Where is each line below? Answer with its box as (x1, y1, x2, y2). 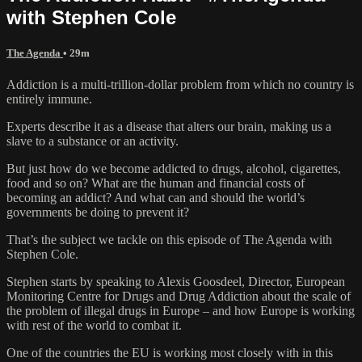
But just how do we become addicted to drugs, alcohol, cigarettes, (6, 162, 341, 176)
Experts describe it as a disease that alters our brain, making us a (6, 120, 331, 134)
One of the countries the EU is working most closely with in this (6, 346, 333, 360)
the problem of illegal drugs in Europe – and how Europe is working (6, 304, 355, 318)
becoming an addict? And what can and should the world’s (6, 191, 305, 205)
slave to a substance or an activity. (6, 134, 179, 149)
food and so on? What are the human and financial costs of (6, 176, 305, 191)
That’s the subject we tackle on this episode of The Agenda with (6, 233, 332, 247)
